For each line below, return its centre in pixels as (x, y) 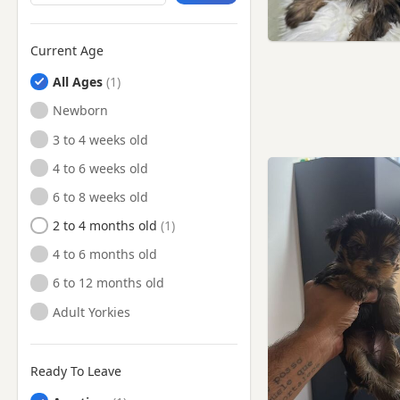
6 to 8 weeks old (101, 196)
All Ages (78, 82)
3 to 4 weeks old (101, 139)
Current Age (67, 51)
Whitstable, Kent (91, 37)
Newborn (81, 111)
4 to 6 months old (105, 254)
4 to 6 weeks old (101, 168)
